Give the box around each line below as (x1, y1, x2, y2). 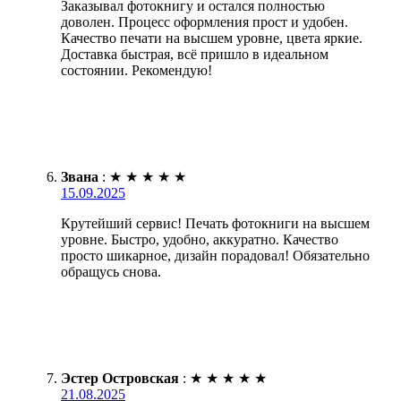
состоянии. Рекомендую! (61, 63, 212, 79)
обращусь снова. (61, 264, 161, 280)
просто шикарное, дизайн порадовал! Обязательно (61, 248, 370, 264)
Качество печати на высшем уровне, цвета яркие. (61, 30, 363, 47)
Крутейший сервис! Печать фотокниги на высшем (61, 216, 370, 232)
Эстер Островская (61, 371, 179, 387)
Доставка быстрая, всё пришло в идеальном (61, 47, 328, 63)
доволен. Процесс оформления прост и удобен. (61, 14, 348, 30)
